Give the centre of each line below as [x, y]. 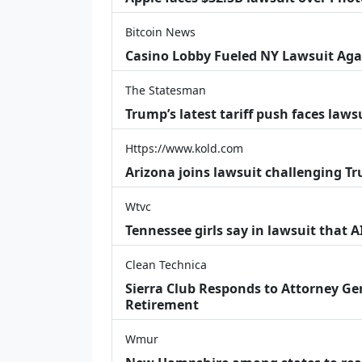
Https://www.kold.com [184, 148]
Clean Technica [166, 264]
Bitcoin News [160, 32]
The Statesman [166, 90]
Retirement [162, 304]
